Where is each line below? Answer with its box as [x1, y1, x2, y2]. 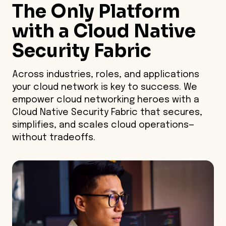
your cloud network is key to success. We [12, 82, 197, 92]
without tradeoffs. [12, 133, 95, 142]
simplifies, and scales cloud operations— [12, 120, 194, 130]
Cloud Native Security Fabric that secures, [12, 107, 202, 117]
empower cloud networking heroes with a [12, 95, 199, 104]
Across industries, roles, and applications [12, 70, 199, 79]
